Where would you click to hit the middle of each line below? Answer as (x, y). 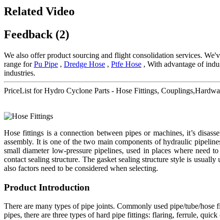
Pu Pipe (46, 64)
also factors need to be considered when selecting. (81, 168)
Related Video (39, 12)
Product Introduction (47, 187)
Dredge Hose (84, 64)
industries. (20, 73)
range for (19, 64)
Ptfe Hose (126, 64)
